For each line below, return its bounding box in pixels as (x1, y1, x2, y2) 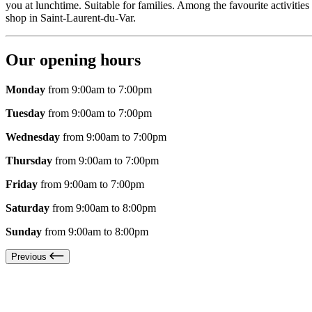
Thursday (6, 155, 52, 167)
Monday (6, 84, 45, 96)
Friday (6, 178, 38, 191)
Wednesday (6, 131, 60, 143)
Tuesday (6, 107, 45, 120)
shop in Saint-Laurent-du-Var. (6, 12, 136, 24)
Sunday (6, 226, 42, 238)
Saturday (6, 202, 49, 214)
